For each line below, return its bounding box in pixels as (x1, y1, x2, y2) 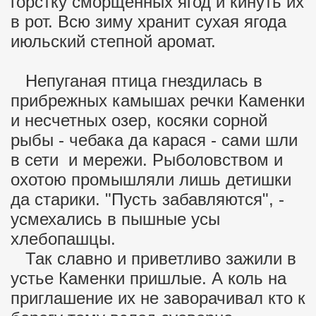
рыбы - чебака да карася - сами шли (11, 130, 298, 150)
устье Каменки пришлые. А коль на (11, 269, 286, 288)
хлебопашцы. (11, 229, 116, 248)
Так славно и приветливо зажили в (11, 249, 296, 268)
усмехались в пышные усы (11, 209, 220, 229)
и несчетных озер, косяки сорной (11, 111, 267, 130)
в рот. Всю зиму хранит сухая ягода (11, 12, 286, 31)
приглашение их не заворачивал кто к (11, 288, 305, 308)
